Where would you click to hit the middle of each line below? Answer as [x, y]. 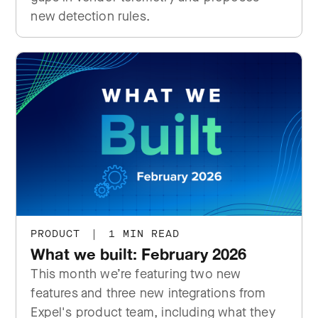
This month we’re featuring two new [136, 274]
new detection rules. [91, 16]
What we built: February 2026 [139, 254]
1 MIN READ [141, 234]
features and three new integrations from [148, 293]
